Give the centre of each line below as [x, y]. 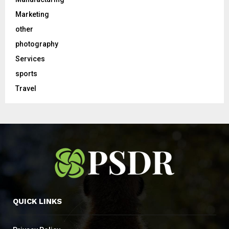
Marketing [32, 14]
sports [26, 73]
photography [37, 44]
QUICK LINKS [37, 201]
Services [30, 59]
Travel [26, 88]
